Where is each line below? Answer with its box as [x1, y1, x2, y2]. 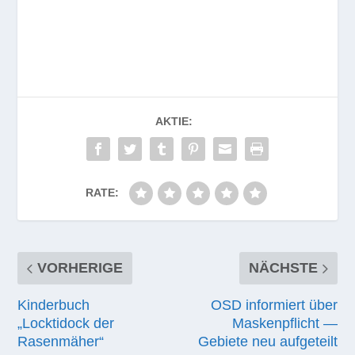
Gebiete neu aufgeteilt [197, 334, 338, 350]
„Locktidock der [17, 315, 115, 332]
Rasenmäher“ [17, 334, 105, 350]
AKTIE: [155, 115, 193, 128]
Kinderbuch [17, 297, 90, 314]
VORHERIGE [37, 260, 124, 277]
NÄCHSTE [248, 260, 318, 277]
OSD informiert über [210, 297, 338, 314]
